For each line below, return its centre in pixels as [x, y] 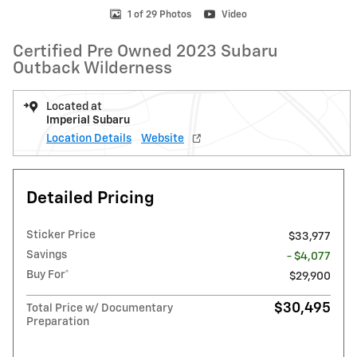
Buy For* [48, 275]
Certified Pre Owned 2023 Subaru [145, 52]
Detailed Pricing [90, 199]
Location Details [89, 139]
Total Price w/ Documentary [100, 308]
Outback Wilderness [92, 69]
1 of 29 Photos [159, 15]
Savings [47, 255]
